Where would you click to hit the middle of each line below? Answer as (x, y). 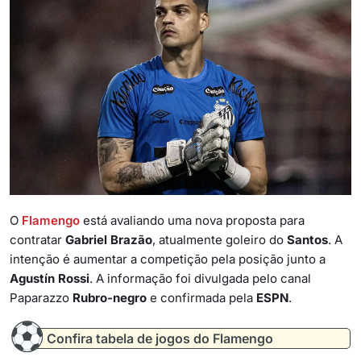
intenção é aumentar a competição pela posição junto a (168, 259)
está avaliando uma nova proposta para (192, 221)
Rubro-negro (110, 298)
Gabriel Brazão (109, 240)
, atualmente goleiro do (220, 240)
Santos (307, 240)
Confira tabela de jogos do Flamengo (160, 339)
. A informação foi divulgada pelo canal (200, 279)
